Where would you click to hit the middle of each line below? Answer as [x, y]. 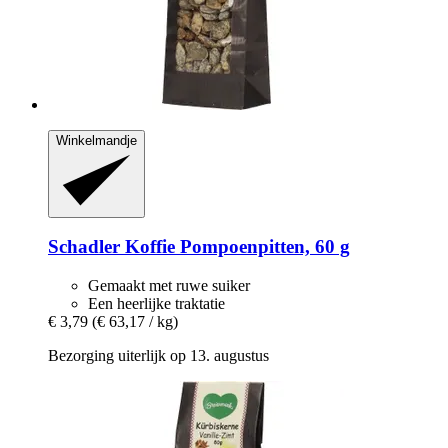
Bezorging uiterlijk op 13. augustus [158, 355]
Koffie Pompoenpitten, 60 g [235, 247]
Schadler [84, 247]
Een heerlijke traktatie [156, 303]
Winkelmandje [96, 141]
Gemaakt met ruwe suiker [169, 285]
